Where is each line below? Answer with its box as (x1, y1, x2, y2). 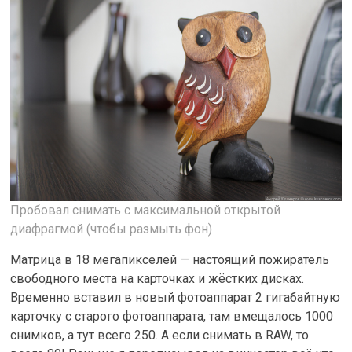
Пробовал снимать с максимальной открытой (10, 202, 281, 218)
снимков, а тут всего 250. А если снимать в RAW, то (10, 327, 310, 343)
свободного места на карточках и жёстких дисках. (10, 270, 305, 286)
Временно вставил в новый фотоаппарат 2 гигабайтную (10, 289, 341, 305)
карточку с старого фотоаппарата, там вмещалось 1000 (10, 308, 334, 324)
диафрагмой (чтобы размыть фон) (10, 221, 213, 236)
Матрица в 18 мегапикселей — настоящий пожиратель (10, 251, 330, 267)
